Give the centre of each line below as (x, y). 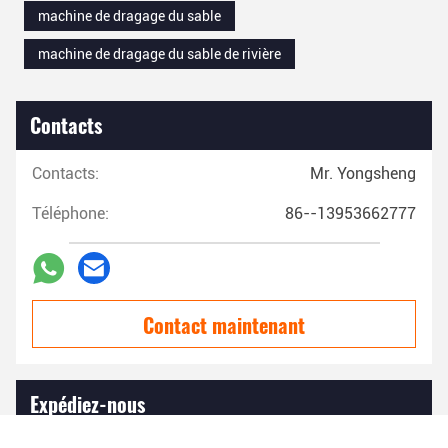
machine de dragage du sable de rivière (159, 54)
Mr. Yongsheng (363, 173)
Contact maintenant (224, 325)
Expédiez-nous (87, 404)
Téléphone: (70, 213)
